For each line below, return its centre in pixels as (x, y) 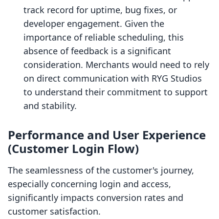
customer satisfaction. (54, 211)
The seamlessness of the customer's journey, (101, 170)
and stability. (50, 106)
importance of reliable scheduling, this (104, 37)
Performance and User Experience (107, 135)
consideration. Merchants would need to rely (116, 65)
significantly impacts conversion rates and (96, 198)
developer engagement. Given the (94, 24)
